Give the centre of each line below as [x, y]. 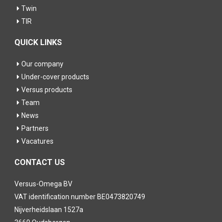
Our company [42, 64]
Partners [35, 128]
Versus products [47, 89]
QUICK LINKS [38, 42]
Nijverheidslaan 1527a [49, 209]
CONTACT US [40, 162]
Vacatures [37, 141]
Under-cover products [55, 77]
